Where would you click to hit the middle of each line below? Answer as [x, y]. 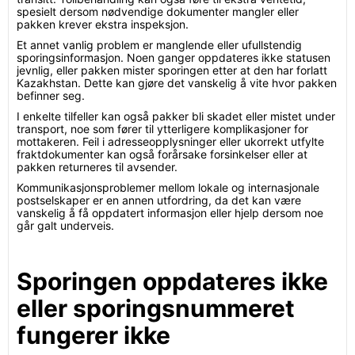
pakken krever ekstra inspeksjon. [103, 24]
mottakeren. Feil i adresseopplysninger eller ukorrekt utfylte [170, 141]
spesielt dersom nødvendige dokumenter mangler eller [158, 11]
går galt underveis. [65, 225]
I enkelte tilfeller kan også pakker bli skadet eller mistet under [176, 116]
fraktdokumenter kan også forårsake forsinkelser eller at [162, 154]
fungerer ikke [94, 335]
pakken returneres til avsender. [97, 167]
